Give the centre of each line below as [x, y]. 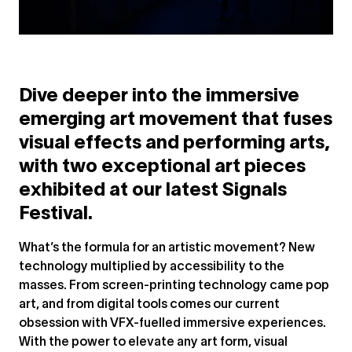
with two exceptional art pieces [162, 167]
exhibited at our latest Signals [153, 191]
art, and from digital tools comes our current [149, 305]
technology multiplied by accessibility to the [152, 267]
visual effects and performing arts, [174, 144]
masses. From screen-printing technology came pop [174, 286]
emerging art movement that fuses [176, 120]
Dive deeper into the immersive [159, 97]
